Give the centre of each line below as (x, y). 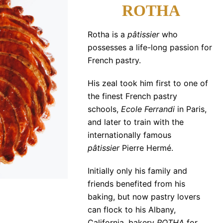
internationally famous (129, 135)
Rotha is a (107, 35)
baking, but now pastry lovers (144, 197)
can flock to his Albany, (131, 210)
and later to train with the (135, 122)
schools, (104, 109)
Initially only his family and (137, 171)
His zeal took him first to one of (148, 83)
